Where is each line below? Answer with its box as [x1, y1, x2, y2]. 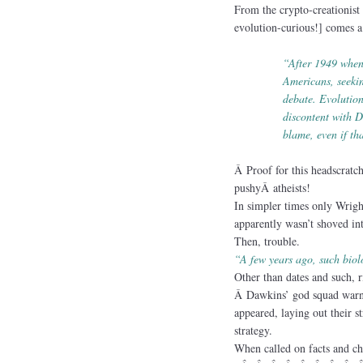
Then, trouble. [233, 233, 300, 249]
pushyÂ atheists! [233, 179, 310, 195]
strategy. [233, 322, 272, 338]
